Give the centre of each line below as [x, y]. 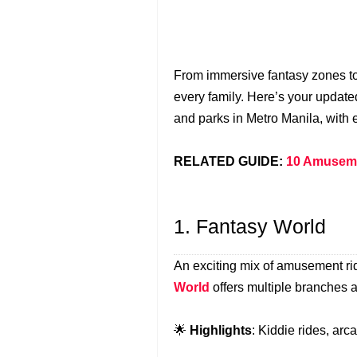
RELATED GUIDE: [230, 161]
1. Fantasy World [250, 226]
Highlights [221, 330]
